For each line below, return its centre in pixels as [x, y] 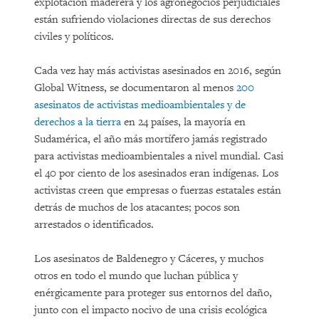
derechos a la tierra [78, 122]
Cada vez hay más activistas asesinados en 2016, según [158, 71]
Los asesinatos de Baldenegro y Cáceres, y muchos [149, 259]
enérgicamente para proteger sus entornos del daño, [153, 293]
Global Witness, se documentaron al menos [135, 88]
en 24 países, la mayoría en [183, 122]
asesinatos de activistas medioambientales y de [140, 105]
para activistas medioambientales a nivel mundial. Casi [159, 156]
